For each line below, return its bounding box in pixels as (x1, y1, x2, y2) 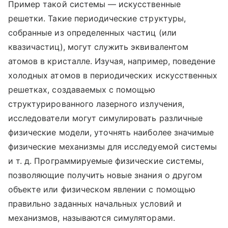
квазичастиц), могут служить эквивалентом (8, 42, 188, 52)
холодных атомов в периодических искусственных (8, 70, 218, 81)
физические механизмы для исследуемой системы (8, 141, 217, 152)
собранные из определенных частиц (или (8, 27, 177, 38)
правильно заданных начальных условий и (8, 198, 182, 209)
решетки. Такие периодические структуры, (8, 13, 186, 24)
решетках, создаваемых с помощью (8, 84, 156, 95)
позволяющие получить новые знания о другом (8, 170, 203, 181)
